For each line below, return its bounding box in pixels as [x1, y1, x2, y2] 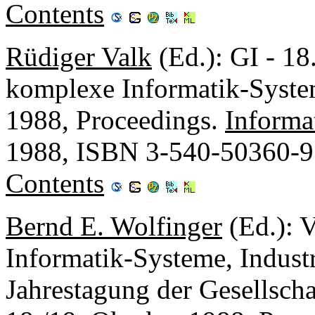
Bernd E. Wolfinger [6, 210, 222, 241]
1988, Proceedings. [6, 104, 225, 135]
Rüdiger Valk [6, 41, 152, 72]
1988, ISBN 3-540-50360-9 [6, 136, 314, 167]
